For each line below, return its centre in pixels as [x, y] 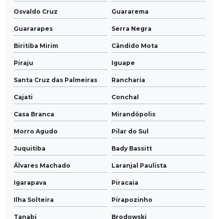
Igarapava [30, 183]
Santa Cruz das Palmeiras [55, 80]
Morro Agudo [36, 131]
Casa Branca [34, 114]
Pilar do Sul [130, 131]
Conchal [125, 97]
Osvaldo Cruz [36, 12]
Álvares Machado [42, 166]
